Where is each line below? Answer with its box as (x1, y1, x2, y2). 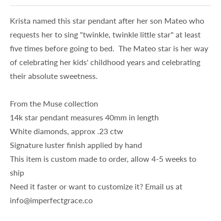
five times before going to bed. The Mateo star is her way (10, 43, 208, 53)
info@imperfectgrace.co (10, 195, 93, 205)
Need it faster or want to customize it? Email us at (10, 182, 183, 191)
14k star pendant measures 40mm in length (10, 112, 159, 122)
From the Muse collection (10, 99, 98, 109)
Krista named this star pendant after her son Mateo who (10, 16, 204, 26)
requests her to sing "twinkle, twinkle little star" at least (10, 30, 201, 39)
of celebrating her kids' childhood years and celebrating (10, 57, 200, 67)
